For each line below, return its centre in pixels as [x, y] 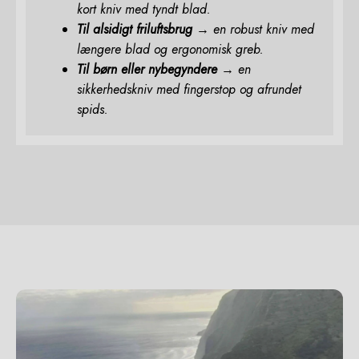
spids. [93, 109]
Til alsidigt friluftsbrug [135, 29]
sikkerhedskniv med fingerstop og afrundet [189, 89]
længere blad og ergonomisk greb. [170, 49]
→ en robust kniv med [253, 29]
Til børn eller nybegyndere [147, 69]
